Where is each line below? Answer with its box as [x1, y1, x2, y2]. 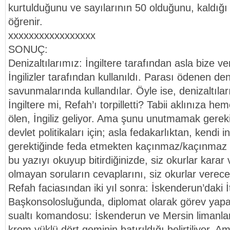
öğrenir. [8, 16, 43, 27]
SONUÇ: [8, 44, 48, 55]
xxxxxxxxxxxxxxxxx [8, 30, 95, 41]
